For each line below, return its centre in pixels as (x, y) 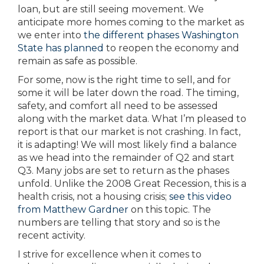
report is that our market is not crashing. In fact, (129, 131)
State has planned (61, 48)
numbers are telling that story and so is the (119, 222)
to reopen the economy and (171, 48)
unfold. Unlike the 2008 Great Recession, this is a (132, 183)
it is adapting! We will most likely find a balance (127, 144)
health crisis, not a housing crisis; (93, 196)
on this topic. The (170, 209)
